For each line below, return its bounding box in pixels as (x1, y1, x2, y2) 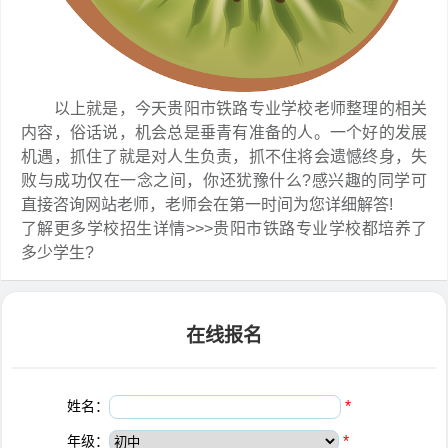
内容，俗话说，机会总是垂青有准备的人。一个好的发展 (21, 123, 427, 141)
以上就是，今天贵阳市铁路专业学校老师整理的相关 (21, 99, 427, 117)
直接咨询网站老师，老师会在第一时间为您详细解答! (21, 195, 393, 213)
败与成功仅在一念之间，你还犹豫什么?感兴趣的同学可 (21, 171, 427, 189)
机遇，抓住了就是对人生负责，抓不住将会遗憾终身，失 (21, 147, 427, 165)
